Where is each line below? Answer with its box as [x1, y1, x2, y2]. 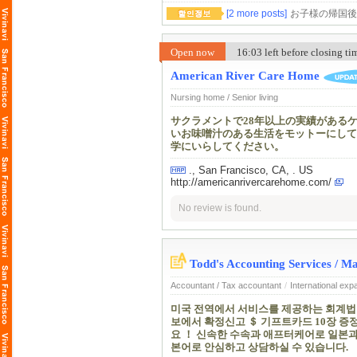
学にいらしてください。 [171, 140, 284, 152]
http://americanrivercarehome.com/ [171, 176, 331, 188]
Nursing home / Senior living [171, 92, 278, 102]
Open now [171, 46, 214, 58]
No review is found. [178, 202, 261, 214]
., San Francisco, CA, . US [189, 164, 313, 176]
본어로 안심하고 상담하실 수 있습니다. [171, 341, 348, 354]
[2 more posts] [226, 8, 287, 19]
